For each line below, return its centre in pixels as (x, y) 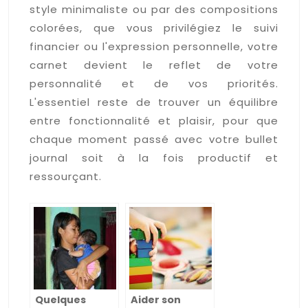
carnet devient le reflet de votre (154, 65)
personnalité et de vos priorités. (154, 83)
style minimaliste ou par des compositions (154, 9)
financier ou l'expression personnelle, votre (154, 46)
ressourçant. (66, 176)
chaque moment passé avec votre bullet (154, 139)
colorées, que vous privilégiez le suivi (154, 27)
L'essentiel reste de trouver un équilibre (154, 102)
